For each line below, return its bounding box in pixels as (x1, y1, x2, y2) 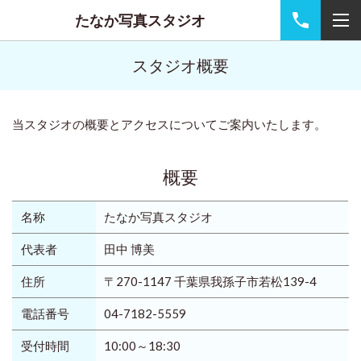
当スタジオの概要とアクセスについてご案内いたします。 (12, 117, 326, 131)
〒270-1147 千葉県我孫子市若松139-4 (104, 274, 317, 288)
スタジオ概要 (132, 56, 229, 75)
